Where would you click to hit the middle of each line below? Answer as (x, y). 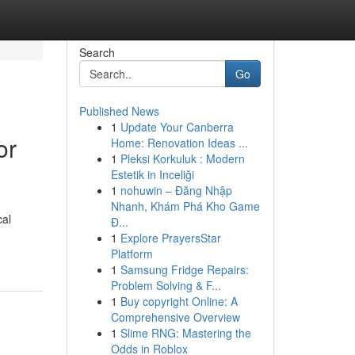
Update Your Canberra (177, 127)
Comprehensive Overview (175, 317)
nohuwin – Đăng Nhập (176, 190)
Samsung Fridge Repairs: (184, 269)
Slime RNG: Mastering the (185, 333)
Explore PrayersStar (170, 238)
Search (97, 52)
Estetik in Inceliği (152, 174)
